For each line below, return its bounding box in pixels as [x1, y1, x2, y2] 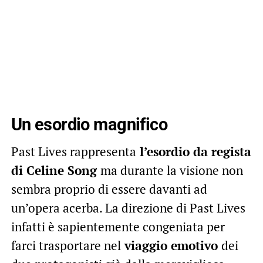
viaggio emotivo [120, 237, 221, 254]
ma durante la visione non [100, 162, 243, 179]
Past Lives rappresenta [11, 143, 136, 160]
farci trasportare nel [11, 237, 121, 254]
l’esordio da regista [136, 143, 251, 160]
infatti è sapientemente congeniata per [11, 218, 225, 235]
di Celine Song [11, 162, 100, 179]
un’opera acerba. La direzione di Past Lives [11, 200, 245, 217]
